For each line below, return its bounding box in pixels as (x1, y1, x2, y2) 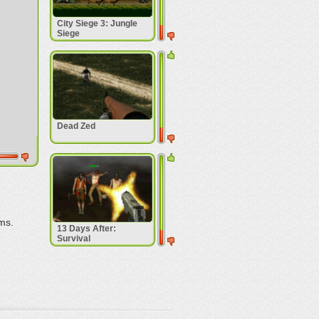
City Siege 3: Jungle (56, 19, 137, 28)
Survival (56, 234, 90, 244)
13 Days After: (56, 224, 116, 234)
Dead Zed (56, 121, 95, 131)
